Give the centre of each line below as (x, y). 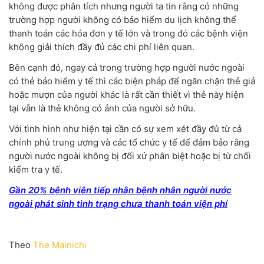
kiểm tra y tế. (36, 169)
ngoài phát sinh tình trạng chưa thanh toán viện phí (118, 203)
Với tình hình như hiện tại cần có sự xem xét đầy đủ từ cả (125, 128)
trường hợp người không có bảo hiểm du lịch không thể (123, 19)
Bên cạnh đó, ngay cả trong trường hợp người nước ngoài (127, 67)
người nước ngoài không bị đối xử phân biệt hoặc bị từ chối (130, 156)
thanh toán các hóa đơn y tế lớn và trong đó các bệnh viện (128, 33)
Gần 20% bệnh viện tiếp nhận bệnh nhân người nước (120, 190)
